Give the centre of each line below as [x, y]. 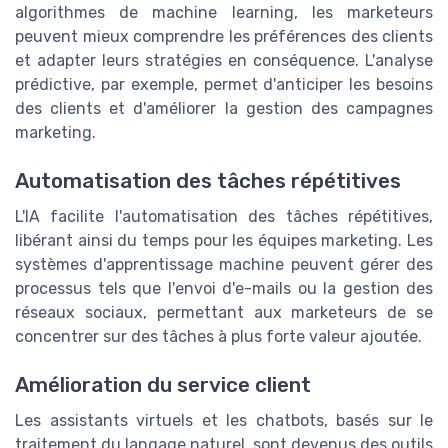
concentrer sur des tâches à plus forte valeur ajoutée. [218, 337]
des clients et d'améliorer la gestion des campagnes [224, 108]
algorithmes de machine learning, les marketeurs [224, 12]
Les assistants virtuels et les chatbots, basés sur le [224, 421]
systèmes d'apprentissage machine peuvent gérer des [224, 265]
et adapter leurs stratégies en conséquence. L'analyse [224, 60]
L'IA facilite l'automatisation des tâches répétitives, [224, 217]
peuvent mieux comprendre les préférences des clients [224, 36]
